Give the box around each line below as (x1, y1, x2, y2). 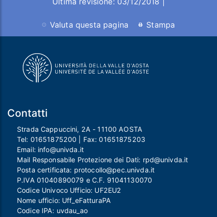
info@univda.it (38, 145, 84, 154)
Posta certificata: (17, 166, 74, 174)
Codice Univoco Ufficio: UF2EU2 (17, 186, 122, 195)
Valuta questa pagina (49, 19, 129, 30)
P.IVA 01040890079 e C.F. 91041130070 (17, 176, 153, 185)
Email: (17, 145, 38, 154)
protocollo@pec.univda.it (74, 166, 155, 174)
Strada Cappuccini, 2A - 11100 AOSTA (17, 125, 142, 134)
